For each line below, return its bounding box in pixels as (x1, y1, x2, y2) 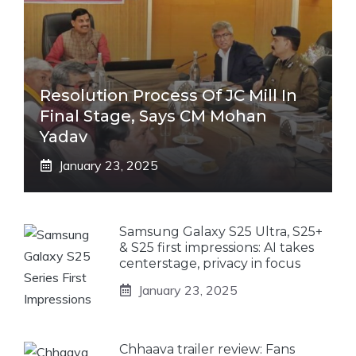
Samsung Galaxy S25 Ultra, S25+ (119, 223, 323, 239)
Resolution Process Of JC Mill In (40, 85, 297, 105)
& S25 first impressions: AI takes (119, 239, 314, 255)
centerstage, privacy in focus (119, 255, 300, 271)
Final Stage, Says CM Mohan (40, 106, 267, 126)
